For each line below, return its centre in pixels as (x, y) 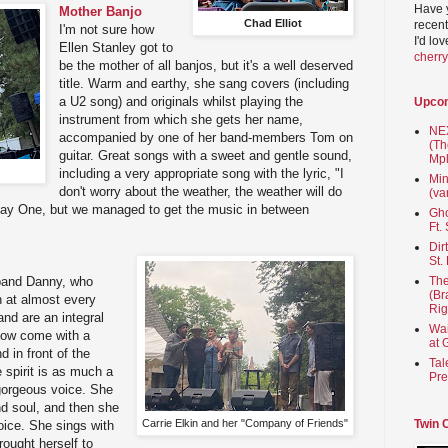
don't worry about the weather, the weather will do (201, 192)
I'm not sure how (107, 30)
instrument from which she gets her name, (181, 120)
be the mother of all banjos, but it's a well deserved (206, 66)
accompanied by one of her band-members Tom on (206, 138)
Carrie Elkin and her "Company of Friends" (245, 423)
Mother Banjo (101, 12)
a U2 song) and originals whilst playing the (181, 102)
